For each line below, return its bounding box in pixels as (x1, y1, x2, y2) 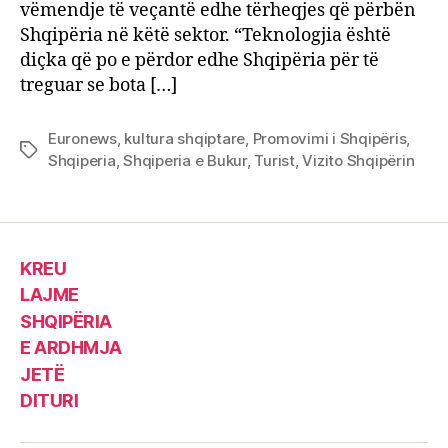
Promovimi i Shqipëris (252, 129, 407, 149)
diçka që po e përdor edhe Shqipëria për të (20, 49, 379, 73)
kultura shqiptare (124, 129, 246, 149)
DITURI (20, 390, 79, 412)
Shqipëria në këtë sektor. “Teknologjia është (20, 24, 391, 48)
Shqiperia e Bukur (123, 151, 247, 171)
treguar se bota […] (20, 74, 177, 98)
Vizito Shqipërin (302, 151, 415, 171)
